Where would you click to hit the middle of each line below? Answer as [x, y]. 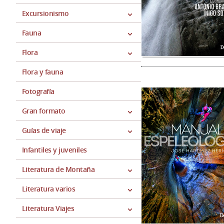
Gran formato [44, 111]
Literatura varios [49, 189]
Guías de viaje [44, 130]
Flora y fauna [43, 72]
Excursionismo [45, 13]
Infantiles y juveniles [54, 150]
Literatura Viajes [48, 208]
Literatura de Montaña [58, 169]
